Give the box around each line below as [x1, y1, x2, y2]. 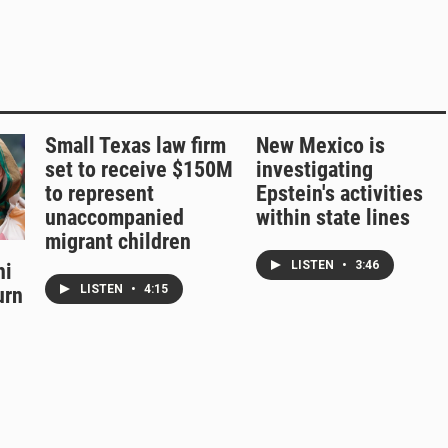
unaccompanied [45, 205, 184, 230]
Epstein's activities [255, 181, 423, 206]
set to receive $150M [45, 157, 233, 182]
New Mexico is [255, 133, 385, 158]
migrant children [45, 229, 191, 254]
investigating [255, 157, 373, 182]
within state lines [255, 205, 410, 230]
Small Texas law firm [45, 133, 226, 158]
